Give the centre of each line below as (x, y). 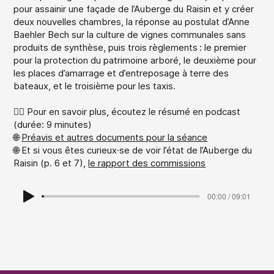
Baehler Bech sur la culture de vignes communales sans (130, 34)
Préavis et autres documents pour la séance (115, 137)
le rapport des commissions (147, 163)
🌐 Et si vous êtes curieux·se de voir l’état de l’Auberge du (133, 150)
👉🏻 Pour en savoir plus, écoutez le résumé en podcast (127, 111)
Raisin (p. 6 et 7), (51, 163)
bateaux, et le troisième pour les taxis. (95, 86)
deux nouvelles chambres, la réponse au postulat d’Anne (132, 21)
